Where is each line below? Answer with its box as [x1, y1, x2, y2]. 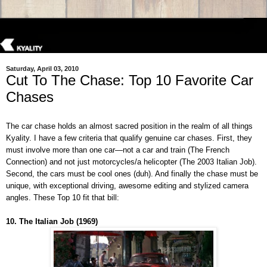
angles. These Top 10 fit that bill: [6, 193, 119, 203]
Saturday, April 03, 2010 [6, 65, 79, 73]
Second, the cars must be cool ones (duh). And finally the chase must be [6, 169, 258, 179]
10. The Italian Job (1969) [6, 217, 98, 226]
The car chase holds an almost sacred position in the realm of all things [6, 122, 253, 131]
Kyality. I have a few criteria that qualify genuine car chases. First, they [6, 133, 252, 143]
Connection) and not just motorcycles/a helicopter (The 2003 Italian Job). [6, 157, 257, 167]
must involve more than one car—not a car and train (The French [6, 145, 229, 155]
